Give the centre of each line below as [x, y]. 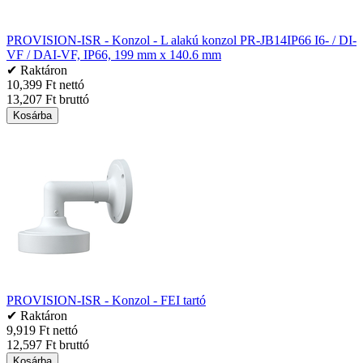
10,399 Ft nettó [45, 84]
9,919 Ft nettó [42, 330]
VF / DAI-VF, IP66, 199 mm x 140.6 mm [114, 54]
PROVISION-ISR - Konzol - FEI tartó [106, 300]
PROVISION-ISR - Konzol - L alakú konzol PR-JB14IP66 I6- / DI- [181, 40]
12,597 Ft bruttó [48, 344]
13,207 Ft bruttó [48, 99]
